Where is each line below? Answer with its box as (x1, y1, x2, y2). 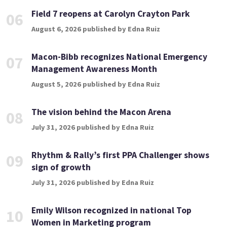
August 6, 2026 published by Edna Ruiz (31, 24, 160, 33)
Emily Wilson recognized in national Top (31, 204, 192, 216)
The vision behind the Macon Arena (31, 106, 171, 118)
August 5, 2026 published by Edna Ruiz (31, 79, 160, 89)
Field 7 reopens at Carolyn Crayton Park (31, 8, 190, 19)
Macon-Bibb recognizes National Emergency (31, 51, 207, 62)
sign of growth (31, 161, 91, 173)
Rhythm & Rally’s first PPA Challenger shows (31, 149, 209, 161)
